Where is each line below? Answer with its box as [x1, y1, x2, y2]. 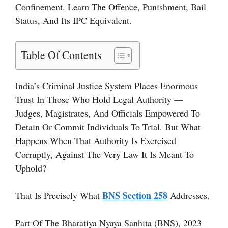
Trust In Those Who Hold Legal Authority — [15, 93, 183, 105]
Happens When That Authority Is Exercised [15, 134, 176, 147]
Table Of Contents [21, 47, 101, 63]
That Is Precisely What [15, 189, 102, 202]
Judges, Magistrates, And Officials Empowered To [15, 107, 200, 119]
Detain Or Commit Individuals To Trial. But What [15, 121, 201, 133]
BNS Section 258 [102, 189, 167, 202]
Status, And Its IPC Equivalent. [15, 14, 132, 26]
